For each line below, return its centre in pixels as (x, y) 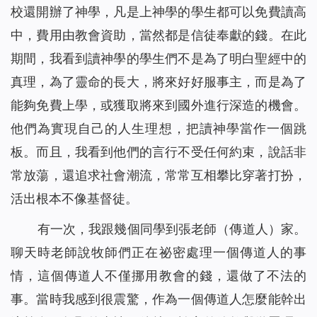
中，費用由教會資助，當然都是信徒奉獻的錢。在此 (158, 35)
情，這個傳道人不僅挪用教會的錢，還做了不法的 (158, 276)
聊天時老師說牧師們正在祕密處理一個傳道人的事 (158, 253)
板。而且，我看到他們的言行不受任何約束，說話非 (158, 152)
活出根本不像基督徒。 (74, 199)
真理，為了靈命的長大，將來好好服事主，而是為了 (158, 82)
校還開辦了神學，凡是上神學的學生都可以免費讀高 (158, 12)
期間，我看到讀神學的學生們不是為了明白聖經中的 (158, 59)
